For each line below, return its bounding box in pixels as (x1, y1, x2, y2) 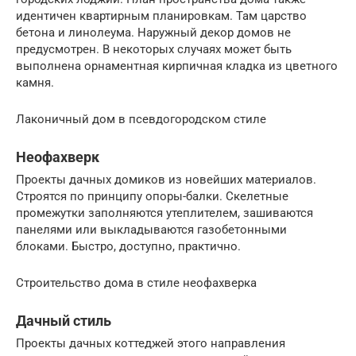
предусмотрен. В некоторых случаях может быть (16, 41, 292, 56)
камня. (16, 75, 54, 90)
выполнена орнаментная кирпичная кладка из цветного (16, 58, 338, 73)
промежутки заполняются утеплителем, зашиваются (16, 205, 313, 220)
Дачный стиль (16, 311, 111, 329)
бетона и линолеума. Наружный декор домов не (16, 25, 291, 40)
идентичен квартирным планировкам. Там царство (16, 8, 307, 23)
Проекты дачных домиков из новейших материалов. (16, 172, 316, 187)
